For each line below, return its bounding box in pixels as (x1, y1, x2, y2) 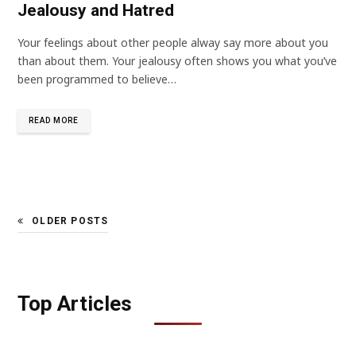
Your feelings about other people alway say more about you (17, 34, 328, 50)
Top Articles (17, 291, 132, 315)
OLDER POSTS (32, 215, 109, 226)
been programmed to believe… (17, 71, 176, 87)
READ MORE (29, 115, 79, 125)
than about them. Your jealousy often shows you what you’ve (17, 52, 337, 68)
